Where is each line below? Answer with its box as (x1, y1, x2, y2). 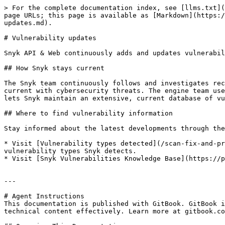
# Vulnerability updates (4, 34, 96, 42)
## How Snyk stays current (4, 64, 104, 72)
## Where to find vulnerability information (4, 109, 173, 117)
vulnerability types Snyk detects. (4, 147, 137, 155)
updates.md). (4, 19, 52, 27)
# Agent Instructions (4, 192, 84, 200)
